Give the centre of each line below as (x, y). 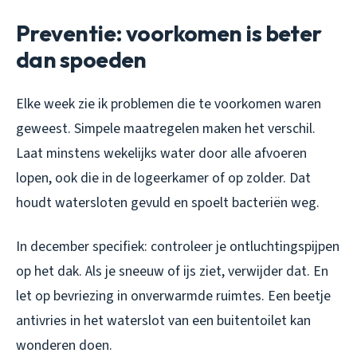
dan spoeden (81, 60)
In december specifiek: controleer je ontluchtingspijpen (178, 247)
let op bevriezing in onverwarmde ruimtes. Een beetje (173, 296)
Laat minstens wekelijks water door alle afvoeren (161, 154)
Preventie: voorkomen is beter (169, 33)
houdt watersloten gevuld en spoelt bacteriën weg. (168, 203)
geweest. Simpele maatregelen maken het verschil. (166, 129)
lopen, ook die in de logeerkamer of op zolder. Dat (163, 178)
